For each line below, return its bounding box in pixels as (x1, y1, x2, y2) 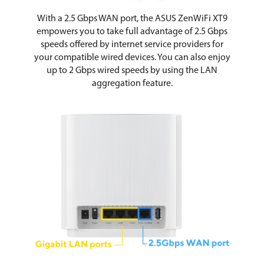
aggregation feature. (91, 79, 173, 89)
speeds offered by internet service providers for (41, 40, 223, 50)
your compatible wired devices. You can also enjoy (34, 53, 230, 63)
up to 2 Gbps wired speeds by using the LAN (47, 66, 217, 76)
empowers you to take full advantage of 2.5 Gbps (37, 27, 227, 37)
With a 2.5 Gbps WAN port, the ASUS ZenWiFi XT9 (37, 14, 227, 24)
